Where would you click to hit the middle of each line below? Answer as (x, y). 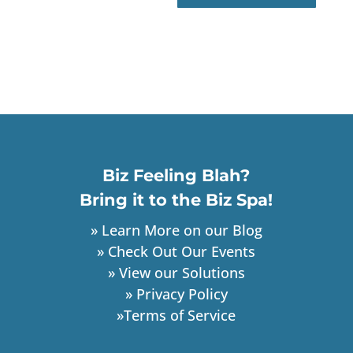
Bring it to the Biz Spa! (176, 200)
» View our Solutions (176, 273)
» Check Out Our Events (176, 252)
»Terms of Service (176, 316)
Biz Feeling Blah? (176, 176)
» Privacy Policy (176, 294)
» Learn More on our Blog (176, 230)
